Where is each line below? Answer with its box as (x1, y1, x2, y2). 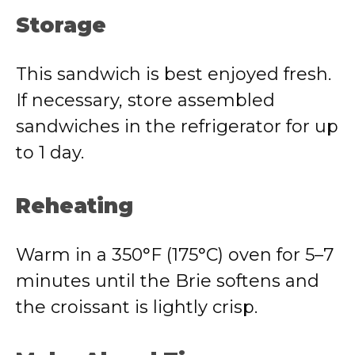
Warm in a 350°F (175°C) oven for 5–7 (16, 244, 334, 265)
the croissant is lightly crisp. (16, 296, 258, 318)
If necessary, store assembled (16, 90, 275, 111)
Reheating (16, 193, 133, 219)
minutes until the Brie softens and (16, 270, 319, 292)
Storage (16, 13, 106, 38)
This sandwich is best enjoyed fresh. (16, 63, 331, 85)
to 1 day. (16, 142, 84, 163)
